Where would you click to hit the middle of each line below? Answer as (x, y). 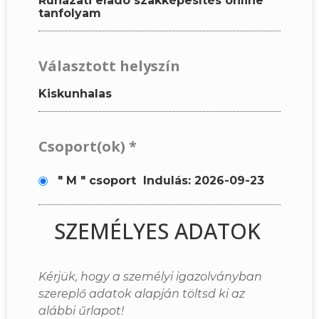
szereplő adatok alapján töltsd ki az (142, 293)
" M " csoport (97, 181)
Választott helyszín (109, 66)
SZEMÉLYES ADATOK (157, 231)
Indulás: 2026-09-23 (200, 181)
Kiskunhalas (75, 94)
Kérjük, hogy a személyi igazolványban (150, 276)
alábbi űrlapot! (81, 310)
